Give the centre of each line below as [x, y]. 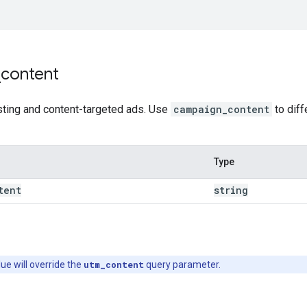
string [231, 190]
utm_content [114, 264]
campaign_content [221, 109]
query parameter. [182, 264]
